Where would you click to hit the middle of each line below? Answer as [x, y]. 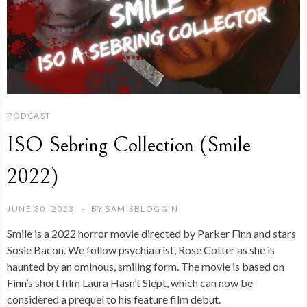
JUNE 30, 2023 [41, 209]
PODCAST [29, 116]
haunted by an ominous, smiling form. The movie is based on [146, 267]
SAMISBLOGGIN [142, 209]
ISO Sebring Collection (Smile [129, 146]
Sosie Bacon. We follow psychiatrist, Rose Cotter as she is [141, 250]
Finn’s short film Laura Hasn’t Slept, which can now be [130, 283]
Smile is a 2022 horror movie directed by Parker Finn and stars [151, 234]
